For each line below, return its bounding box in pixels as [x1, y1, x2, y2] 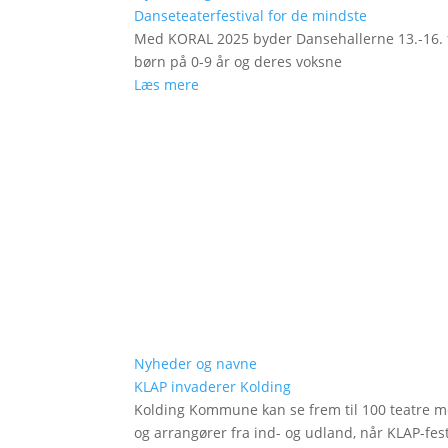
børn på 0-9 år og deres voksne [134, 52, 343, 72]
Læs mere [134, 75, 200, 95]
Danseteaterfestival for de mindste [134, 6, 368, 26]
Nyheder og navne [134, 354, 258, 374]
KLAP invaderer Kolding [134, 377, 292, 397]
